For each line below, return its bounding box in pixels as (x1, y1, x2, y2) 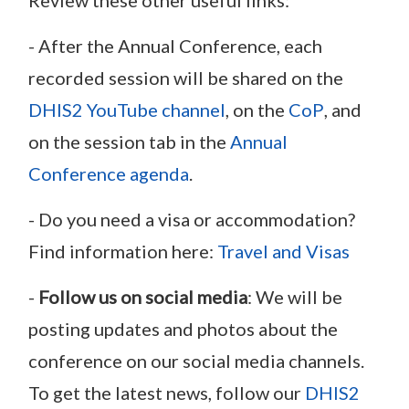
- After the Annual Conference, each (28, 34, 322, 57)
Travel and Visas (217, 239, 350, 262)
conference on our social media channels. (28, 349, 364, 372)
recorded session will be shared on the (28, 66, 343, 89)
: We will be (247, 285, 342, 308)
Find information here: (28, 239, 217, 262)
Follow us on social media (38, 285, 247, 308)
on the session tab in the (28, 130, 230, 152)
